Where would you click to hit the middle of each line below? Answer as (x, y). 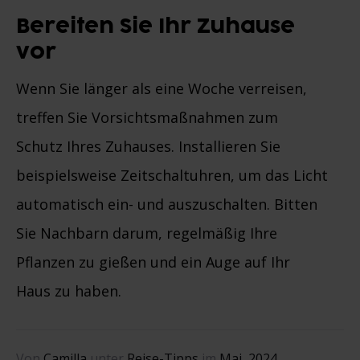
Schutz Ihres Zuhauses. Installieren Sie (148, 146)
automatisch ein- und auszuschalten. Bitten (167, 204)
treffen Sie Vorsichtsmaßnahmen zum (147, 117)
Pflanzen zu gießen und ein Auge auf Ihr (153, 262)
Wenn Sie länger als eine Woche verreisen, (162, 88)
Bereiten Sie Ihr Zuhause (155, 27)
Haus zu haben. (69, 290)
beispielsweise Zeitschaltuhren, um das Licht (172, 175)
